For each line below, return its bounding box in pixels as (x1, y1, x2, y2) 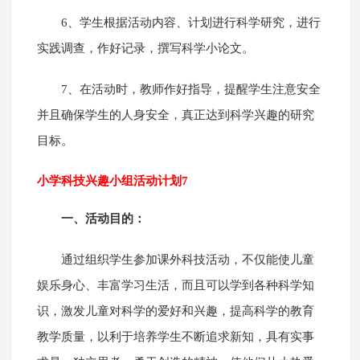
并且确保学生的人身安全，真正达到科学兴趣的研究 (36, 108, 314, 122)
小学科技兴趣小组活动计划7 (36, 174, 188, 188)
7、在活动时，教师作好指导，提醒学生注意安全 (60, 83, 321, 96)
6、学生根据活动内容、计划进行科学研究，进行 (60, 16, 321, 30)
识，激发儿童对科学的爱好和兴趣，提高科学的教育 (36, 305, 314, 318)
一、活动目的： (60, 212, 145, 226)
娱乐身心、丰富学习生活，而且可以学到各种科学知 (36, 279, 314, 292)
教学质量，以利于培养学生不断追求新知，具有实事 (36, 330, 314, 344)
